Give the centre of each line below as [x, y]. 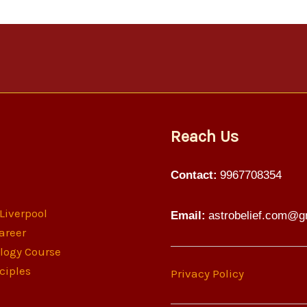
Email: [188, 215]
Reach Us [205, 136]
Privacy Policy [207, 273]
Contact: [194, 175]
